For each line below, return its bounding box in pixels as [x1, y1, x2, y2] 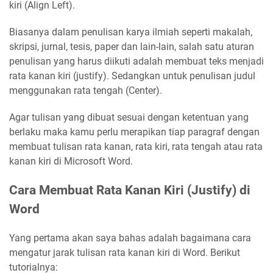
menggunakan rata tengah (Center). [9, 85, 162, 96]
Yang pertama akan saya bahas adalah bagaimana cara [9, 232, 251, 244]
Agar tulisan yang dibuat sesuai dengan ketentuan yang [9, 112, 249, 123]
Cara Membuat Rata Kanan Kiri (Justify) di [9, 183, 250, 197]
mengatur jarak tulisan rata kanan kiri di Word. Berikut [9, 247, 240, 258]
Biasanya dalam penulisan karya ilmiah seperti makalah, [9, 26, 252, 38]
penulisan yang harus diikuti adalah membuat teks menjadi [9, 55, 264, 67]
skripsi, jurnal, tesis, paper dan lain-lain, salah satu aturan [9, 41, 254, 52]
